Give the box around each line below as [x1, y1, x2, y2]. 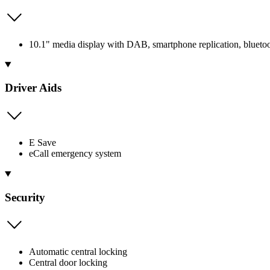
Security [5, 190, 45, 204]
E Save [29, 137, 56, 148]
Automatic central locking [29, 246, 127, 257]
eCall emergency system [29, 148, 121, 159]
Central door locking [29, 257, 107, 268]
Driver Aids [5, 81, 61, 95]
